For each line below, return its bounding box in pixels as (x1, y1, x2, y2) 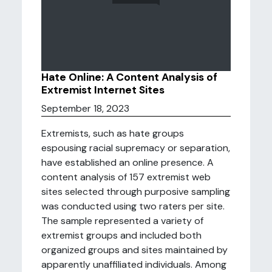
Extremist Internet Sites (41, 83, 165, 97)
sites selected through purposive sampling (41, 185, 230, 198)
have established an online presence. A (41, 156, 214, 169)
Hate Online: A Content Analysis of (41, 70, 217, 84)
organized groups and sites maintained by (41, 243, 228, 256)
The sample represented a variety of (41, 214, 203, 227)
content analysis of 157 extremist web (41, 171, 211, 183)
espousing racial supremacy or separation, (41, 141, 230, 154)
